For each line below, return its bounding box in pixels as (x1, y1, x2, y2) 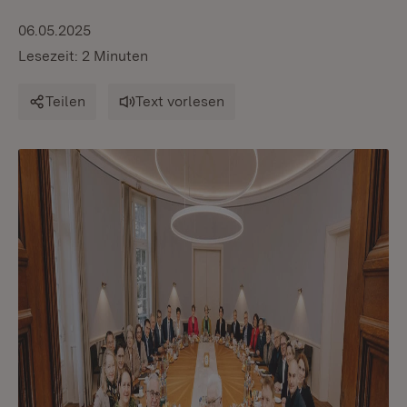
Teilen (45, 93, 85, 110)
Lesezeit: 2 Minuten (18, 47, 148, 65)
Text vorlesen (135, 93, 224, 110)
